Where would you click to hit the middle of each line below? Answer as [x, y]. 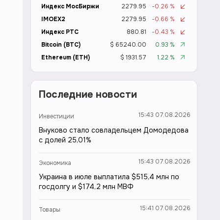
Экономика [55, 163]
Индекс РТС [60, 32]
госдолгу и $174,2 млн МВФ [86, 187]
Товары [50, 210]
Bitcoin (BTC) [61, 45]
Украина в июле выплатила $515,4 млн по [109, 177]
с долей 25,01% [65, 140]
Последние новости [88, 95]
